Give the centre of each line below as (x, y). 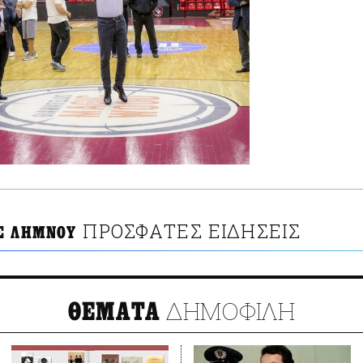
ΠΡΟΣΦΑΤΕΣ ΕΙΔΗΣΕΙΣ (192, 231)
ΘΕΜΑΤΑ (114, 312)
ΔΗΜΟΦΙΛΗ (228, 311)
